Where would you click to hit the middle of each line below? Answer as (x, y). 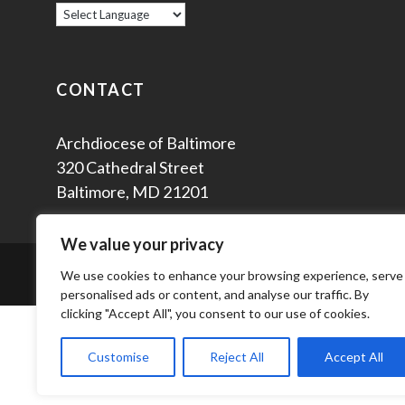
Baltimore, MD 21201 (132, 191)
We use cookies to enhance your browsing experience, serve (232, 275)
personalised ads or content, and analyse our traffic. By (215, 294)
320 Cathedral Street (130, 167)
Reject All (236, 357)
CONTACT (101, 89)
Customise (118, 357)
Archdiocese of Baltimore (146, 142)
